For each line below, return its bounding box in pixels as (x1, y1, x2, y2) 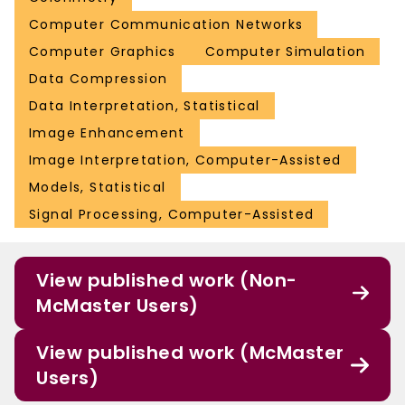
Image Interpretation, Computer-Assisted (29, 151, 342, 170)
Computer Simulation (204, 42, 366, 61)
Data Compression (29, 70, 168, 89)
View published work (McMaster (36, 340, 344, 366)
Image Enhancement (29, 124, 185, 143)
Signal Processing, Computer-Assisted (29, 205, 315, 224)
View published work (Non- (36, 268, 297, 294)
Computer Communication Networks (29, 15, 304, 34)
